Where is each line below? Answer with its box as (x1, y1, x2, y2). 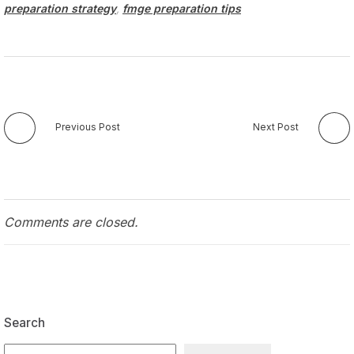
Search (4, 314, 45, 330)
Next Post (253, 120, 299, 133)
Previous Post (55, 120, 120, 133)
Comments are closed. (4, 213, 138, 230)
